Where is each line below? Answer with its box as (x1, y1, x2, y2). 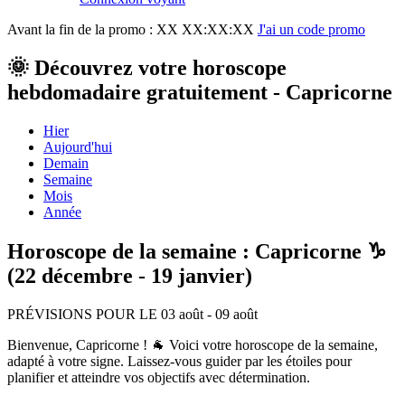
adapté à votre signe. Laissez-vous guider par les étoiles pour (7, 353, 352, 369)
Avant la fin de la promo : (7, 22, 156, 37)
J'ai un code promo (258, 22, 365, 37)
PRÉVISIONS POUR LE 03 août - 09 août (7, 306, 258, 322)
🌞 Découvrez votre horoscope (7, 55, 287, 80)
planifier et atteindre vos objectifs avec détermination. (7, 369, 310, 385)
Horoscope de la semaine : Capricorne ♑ (7, 239, 387, 263)
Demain (43, 155, 89, 171)
